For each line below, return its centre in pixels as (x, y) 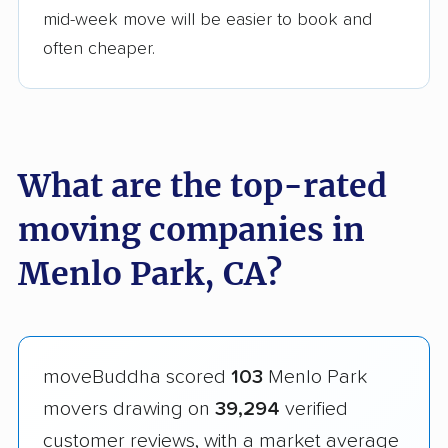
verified (314, 408)
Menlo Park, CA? (150, 273)
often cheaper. (99, 48)
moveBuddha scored (137, 376)
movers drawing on (129, 408)
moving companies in (191, 229)
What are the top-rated (202, 185)
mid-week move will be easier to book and (207, 19)
